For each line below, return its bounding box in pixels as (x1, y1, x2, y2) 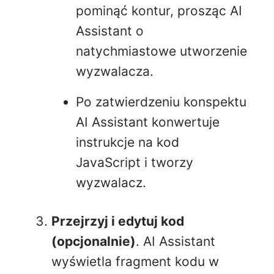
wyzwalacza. (76, 64, 154, 80)
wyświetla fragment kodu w (51, 253, 219, 269)
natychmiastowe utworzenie (76, 43, 247, 59)
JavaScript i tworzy (76, 154, 193, 170)
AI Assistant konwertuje (76, 114, 220, 130)
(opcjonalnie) (51, 233, 136, 249)
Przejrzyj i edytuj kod (51, 213, 184, 229)
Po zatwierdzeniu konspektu (76, 94, 246, 109)
